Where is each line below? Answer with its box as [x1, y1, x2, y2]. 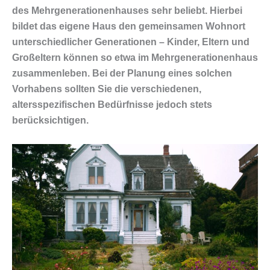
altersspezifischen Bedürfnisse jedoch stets [12, 99, 212, 110]
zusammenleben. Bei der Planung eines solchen [12, 67, 232, 78]
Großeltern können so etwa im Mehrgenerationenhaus [12, 52, 258, 63]
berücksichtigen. [12, 115, 89, 125]
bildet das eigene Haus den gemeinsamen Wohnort [12, 20, 245, 31]
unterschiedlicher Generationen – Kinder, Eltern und [12, 36, 250, 47]
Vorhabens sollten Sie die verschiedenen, [12, 83, 201, 94]
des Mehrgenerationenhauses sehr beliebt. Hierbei [12, 5, 242, 16]
